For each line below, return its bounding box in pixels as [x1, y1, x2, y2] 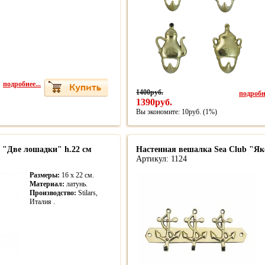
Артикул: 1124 [136, 154, 187, 163]
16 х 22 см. [60, 171, 94, 179]
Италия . [30, 198, 55, 206]
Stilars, [76, 189, 98, 197]
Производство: [30, 189, 76, 197]
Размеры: [30, 171, 60, 179]
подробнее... [3, 79, 41, 89]
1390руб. [136, 97, 172, 107]
